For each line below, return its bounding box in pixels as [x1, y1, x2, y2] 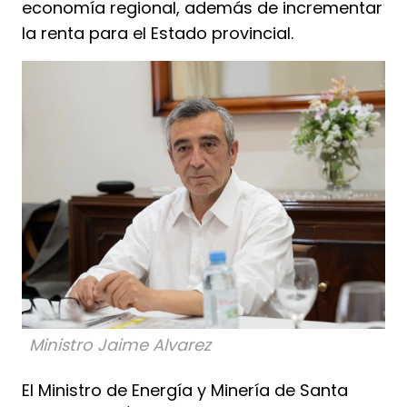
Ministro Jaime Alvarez [29, 333, 211, 356]
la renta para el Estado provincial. [22, 22, 293, 45]
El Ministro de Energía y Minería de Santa [22, 378, 348, 402]
